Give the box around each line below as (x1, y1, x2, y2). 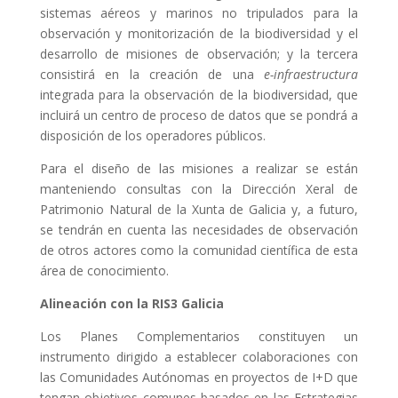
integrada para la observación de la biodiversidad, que (39, 86, 359, 104)
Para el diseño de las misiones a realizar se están (39, 160, 359, 178)
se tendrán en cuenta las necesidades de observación (39, 221, 359, 239)
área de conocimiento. (39, 262, 169, 280)
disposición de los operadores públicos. (39, 127, 266, 145)
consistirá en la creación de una (39, 66, 265, 84)
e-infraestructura (264, 66, 359, 84)
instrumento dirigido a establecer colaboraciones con (39, 348, 359, 366)
